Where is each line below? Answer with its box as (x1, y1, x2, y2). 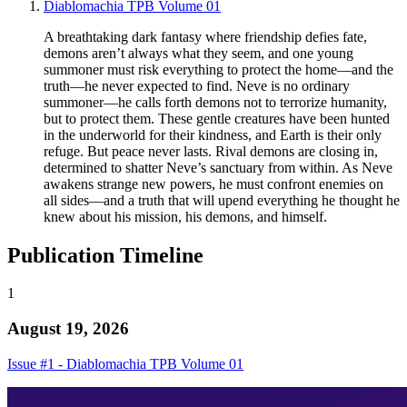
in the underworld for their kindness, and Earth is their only (44, 126, 382, 143)
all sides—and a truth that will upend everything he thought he (44, 192, 400, 208)
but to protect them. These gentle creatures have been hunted (44, 110, 390, 126)
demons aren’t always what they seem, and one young (44, 45, 353, 61)
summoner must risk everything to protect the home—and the (44, 61, 393, 77)
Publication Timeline (7, 243, 203, 267)
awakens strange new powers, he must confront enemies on (44, 175, 383, 192)
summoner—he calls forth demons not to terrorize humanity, (44, 94, 387, 110)
